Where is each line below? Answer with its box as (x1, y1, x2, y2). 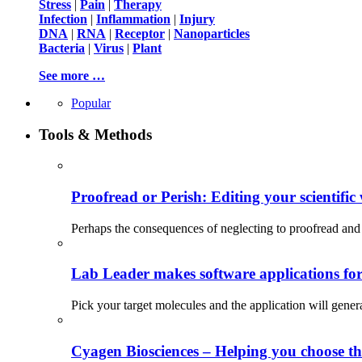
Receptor (115, 26, 165, 40)
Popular (71, 95, 111, 110)
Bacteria (39, 40, 85, 55)
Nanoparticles (174, 26, 250, 40)
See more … (39, 68, 105, 82)
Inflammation (96, 11, 170, 26)
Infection (39, 11, 87, 26)
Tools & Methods (39, 125, 152, 143)
